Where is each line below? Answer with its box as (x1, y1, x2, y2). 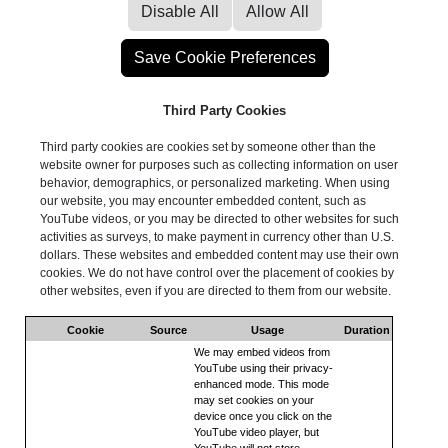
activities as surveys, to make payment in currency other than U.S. (40, 229, 394, 244)
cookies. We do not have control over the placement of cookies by (40, 265, 394, 280)
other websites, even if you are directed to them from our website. (40, 283, 391, 298)
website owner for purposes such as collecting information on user (40, 157, 398, 172)
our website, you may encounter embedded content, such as (40, 193, 366, 208)
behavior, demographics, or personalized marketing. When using (40, 175, 390, 190)
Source (150, 323, 187, 336)
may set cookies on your (194, 393, 314, 406)
